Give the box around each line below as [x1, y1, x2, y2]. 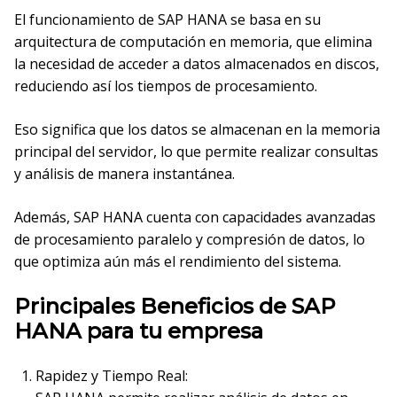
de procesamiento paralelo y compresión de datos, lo [14, 230, 365, 249]
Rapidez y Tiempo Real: [35, 366, 188, 385]
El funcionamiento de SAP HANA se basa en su [14, 10, 321, 29]
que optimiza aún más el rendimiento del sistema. [14, 252, 341, 271]
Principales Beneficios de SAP [14, 293, 336, 319]
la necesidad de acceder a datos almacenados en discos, [14, 54, 379, 74]
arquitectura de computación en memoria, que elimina [14, 32, 372, 51]
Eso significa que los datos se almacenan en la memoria [14, 120, 380, 139]
